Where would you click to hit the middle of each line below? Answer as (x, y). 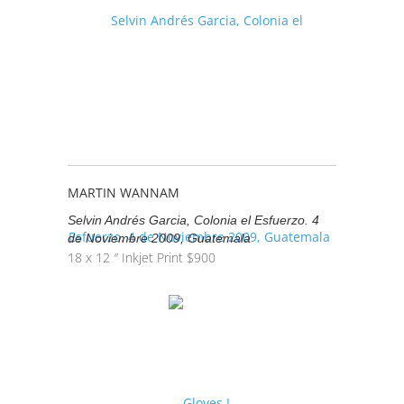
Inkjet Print (152, 257)
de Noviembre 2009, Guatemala (159, 238)
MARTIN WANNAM (123, 193)
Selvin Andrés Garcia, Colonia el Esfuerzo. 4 (193, 220)
